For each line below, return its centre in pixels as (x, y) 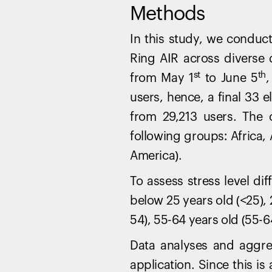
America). (156, 156)
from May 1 (162, 78)
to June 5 (229, 78)
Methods (168, 14)
